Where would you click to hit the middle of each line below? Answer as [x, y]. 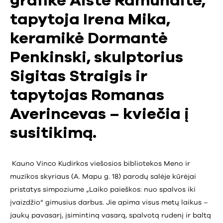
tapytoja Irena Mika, [90, 20]
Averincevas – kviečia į [100, 114]
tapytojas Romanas [87, 96]
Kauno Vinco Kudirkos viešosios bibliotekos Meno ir [100, 164]
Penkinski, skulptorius [97, 58]
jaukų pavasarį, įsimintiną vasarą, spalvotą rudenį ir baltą [111, 215]
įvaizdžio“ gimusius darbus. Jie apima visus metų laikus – [109, 202]
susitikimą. [53, 133]
